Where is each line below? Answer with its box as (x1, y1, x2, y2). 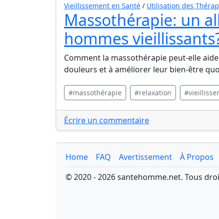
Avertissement (119, 152, 172, 162)
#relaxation (134, 88, 172, 97)
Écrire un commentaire (64, 115, 149, 126)
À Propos (180, 152, 214, 162)
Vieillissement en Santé (64, 1, 140, 10)
